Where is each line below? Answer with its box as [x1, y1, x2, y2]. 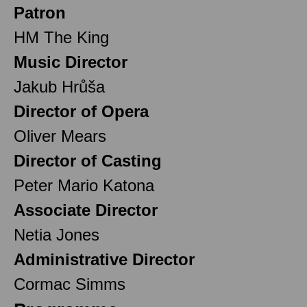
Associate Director [14, 200, 158, 219]
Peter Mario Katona [14, 175, 154, 195]
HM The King [14, 27, 109, 47]
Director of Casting [14, 151, 162, 170]
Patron [14, 3, 66, 22]
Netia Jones [14, 225, 99, 244]
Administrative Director [14, 249, 195, 269]
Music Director [14, 52, 127, 71]
